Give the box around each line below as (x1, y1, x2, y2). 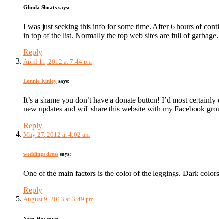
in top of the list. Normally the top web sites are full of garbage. (23, 31, 218, 40)
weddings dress (23, 151, 58, 157)
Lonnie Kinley (23, 78, 57, 84)
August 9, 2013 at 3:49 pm (23, 196, 94, 203)
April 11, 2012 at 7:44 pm (23, 58, 92, 66)
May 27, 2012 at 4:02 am (23, 131, 90, 139)
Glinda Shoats (23, 4, 58, 11)
